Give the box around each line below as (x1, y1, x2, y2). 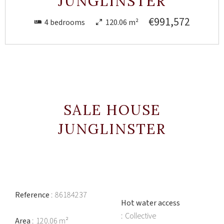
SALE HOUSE (63, 101, 160, 119)
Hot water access (121, 197, 180, 208)
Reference (15, 189, 51, 200)
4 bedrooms (44, 17, 85, 28)
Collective (125, 210, 156, 221)
